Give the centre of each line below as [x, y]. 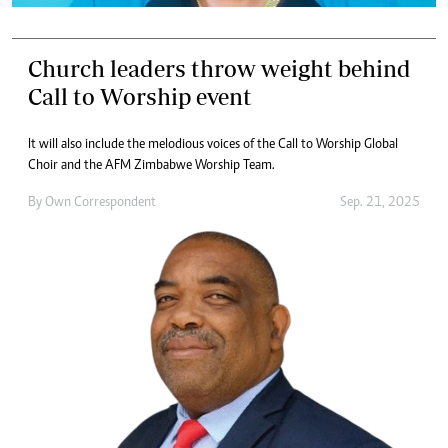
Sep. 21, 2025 [380, 202]
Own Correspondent [100, 202]
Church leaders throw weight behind [219, 68]
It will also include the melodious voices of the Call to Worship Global [213, 144]
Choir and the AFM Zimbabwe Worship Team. [151, 165]
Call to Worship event [140, 96]
